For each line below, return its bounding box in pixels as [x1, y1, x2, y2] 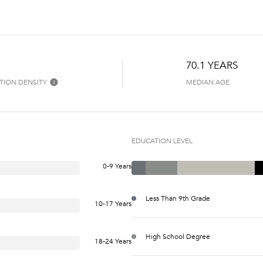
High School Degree [146, 232, 210, 241]
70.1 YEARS [186, 59, 238, 72]
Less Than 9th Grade [146, 194, 210, 203]
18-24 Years [95, 237, 131, 245]
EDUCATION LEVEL [131, 136, 193, 145]
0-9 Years [103, 161, 131, 170]
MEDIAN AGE [186, 77, 230, 86]
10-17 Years [95, 199, 131, 208]
